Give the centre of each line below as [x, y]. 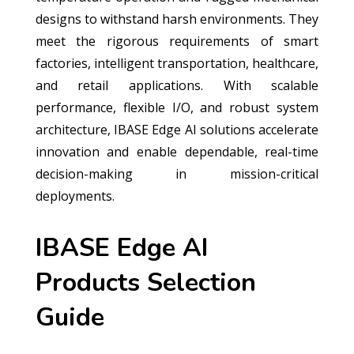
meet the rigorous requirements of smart [177, 41]
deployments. [75, 196]
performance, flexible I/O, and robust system [177, 107]
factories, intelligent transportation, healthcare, [177, 63]
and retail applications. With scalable [177, 85]
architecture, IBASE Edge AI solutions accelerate [177, 130]
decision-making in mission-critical [177, 174]
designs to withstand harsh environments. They [177, 19]
